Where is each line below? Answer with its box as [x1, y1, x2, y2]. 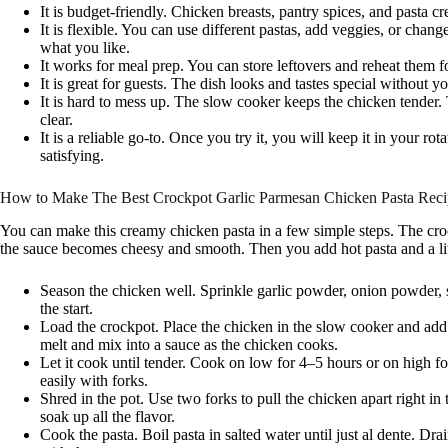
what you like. [40, 39, 130, 57]
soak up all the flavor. [40, 408, 175, 426]
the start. [40, 300, 93, 318]
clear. [40, 111, 73, 129]
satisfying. [40, 147, 104, 165]
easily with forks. [40, 372, 148, 390]
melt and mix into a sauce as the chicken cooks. [40, 336, 338, 354]
